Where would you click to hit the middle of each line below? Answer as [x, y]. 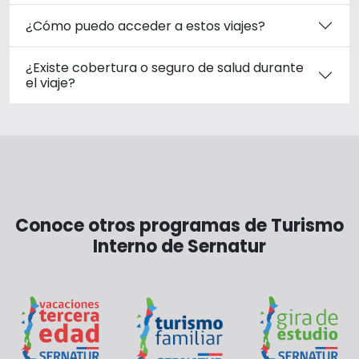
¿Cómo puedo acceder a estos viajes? [145, 26]
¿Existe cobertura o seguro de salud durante [165, 68]
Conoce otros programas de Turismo [179, 226]
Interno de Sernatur [179, 246]
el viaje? [50, 83]
